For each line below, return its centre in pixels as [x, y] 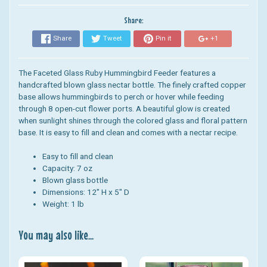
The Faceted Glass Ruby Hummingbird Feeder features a [117, 72]
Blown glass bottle [76, 180]
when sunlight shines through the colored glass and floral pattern [133, 120]
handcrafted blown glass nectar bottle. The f [97, 84]
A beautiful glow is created [183, 108]
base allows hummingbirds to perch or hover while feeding [121, 96]
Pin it [163, 38]
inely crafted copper [211, 84]
